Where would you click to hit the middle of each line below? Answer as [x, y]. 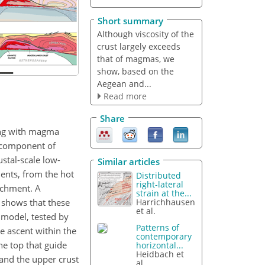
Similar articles [129, 161]
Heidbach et [160, 254]
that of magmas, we [135, 59]
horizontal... [160, 245]
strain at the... [164, 193]
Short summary [130, 20]
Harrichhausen [166, 202]
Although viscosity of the [145, 34]
